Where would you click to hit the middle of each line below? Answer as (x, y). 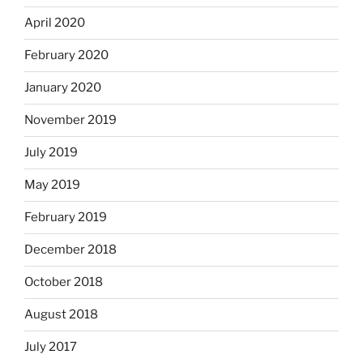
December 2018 (70, 250)
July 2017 (51, 347)
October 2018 (64, 282)
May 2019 (52, 185)
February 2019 (66, 218)
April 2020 (55, 23)
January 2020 (63, 88)
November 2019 (70, 120)
